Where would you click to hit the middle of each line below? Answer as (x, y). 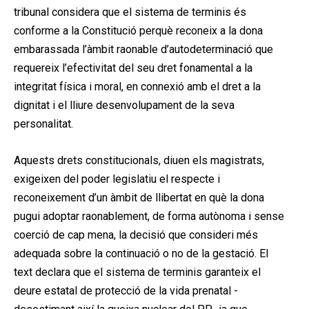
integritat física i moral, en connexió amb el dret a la (137, 86)
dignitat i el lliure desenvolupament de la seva (124, 105)
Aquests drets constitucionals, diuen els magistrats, (139, 160)
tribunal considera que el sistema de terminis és (130, 12)
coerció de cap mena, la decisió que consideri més (136, 235)
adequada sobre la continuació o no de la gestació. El (141, 253)
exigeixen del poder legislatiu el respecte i (117, 179)
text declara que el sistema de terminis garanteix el (137, 272)
